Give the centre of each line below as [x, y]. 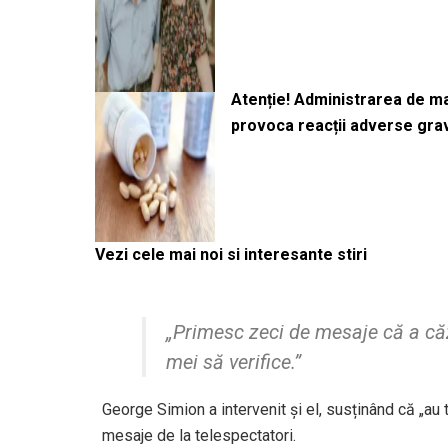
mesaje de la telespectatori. [199, 435]
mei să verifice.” [233, 361]
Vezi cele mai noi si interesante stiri [231, 254]
